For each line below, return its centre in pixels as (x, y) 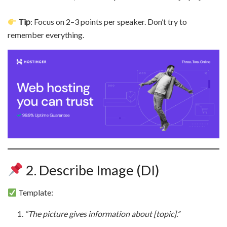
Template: (35, 193)
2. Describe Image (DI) (92, 170)
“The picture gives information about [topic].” (103, 214)
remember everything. (46, 35)
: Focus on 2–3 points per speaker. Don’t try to (109, 22)
